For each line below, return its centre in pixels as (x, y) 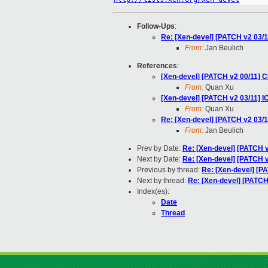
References (157, 66)
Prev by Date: (160, 149)
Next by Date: (160, 159)
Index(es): (153, 192)
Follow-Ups (156, 27)
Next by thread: (162, 181)
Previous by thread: (169, 170)
